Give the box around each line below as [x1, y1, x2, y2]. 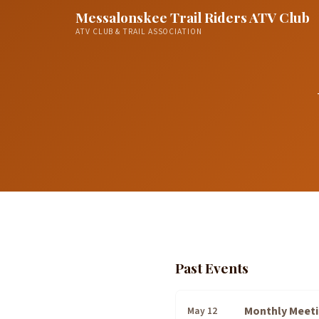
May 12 [187, 304, 217, 318]
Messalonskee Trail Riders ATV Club [75, 8, 310, 26]
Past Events [175, 258, 249, 277]
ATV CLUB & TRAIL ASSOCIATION [75, 26, 202, 38]
